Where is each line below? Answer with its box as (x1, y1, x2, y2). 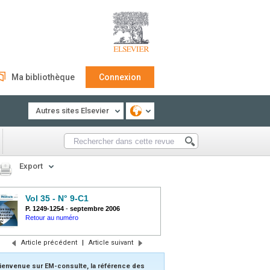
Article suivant (88, 239, 133, 246)
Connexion (99, 72, 141, 82)
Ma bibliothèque (11, 72, 75, 82)
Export (19, 162, 43, 171)
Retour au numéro (25, 214, 78, 221)
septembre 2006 (70, 205, 120, 212)
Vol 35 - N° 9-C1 (25, 193, 89, 203)
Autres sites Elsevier (36, 106, 109, 115)
